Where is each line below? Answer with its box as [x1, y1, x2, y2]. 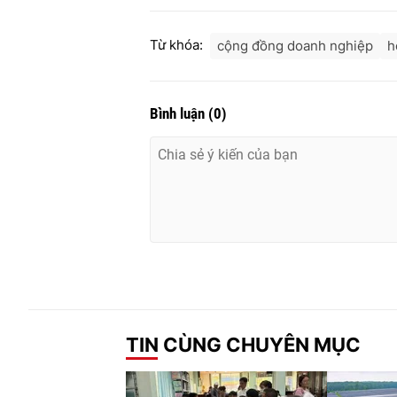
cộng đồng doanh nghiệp [217, 37, 373, 55]
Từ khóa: [150, 36, 203, 54]
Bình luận [150, 105, 208, 123]
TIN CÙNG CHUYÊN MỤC [126, 332, 361, 356]
